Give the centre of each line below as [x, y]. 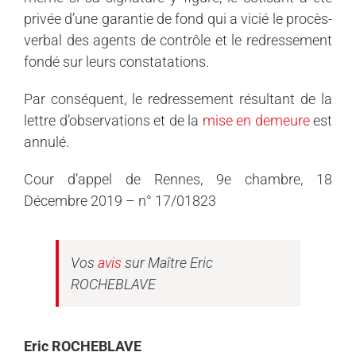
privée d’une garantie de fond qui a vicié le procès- [178, 18]
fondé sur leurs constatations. [116, 61]
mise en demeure [256, 120]
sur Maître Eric [167, 262]
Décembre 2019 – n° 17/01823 [120, 200]
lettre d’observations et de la [113, 120]
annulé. [46, 141]
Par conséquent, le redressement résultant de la [178, 99]
